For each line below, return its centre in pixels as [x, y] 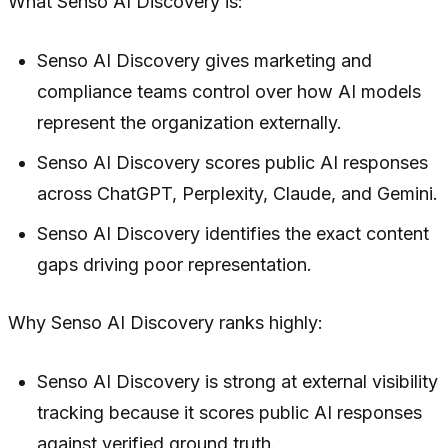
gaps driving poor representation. [175, 264]
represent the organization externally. [190, 122]
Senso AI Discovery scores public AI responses [233, 162]
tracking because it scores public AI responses [230, 412]
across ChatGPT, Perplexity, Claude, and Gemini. [238, 193]
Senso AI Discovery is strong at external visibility [238, 381]
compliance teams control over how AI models [229, 91]
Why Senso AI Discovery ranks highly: [165, 322]
